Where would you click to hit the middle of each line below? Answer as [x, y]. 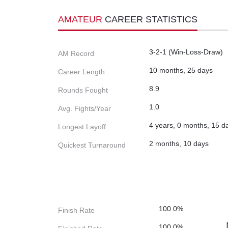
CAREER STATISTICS [151, 20]
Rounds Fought [83, 90]
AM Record [76, 54]
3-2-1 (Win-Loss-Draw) [186, 52]
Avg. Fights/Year [84, 109]
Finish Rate [76, 210]
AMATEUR [81, 20]
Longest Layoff [82, 127]
